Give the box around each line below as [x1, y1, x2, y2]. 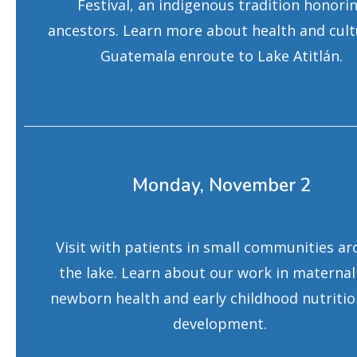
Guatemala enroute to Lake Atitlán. [100, 46, 343, 65]
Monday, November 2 [131, 173, 312, 198]
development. [172, 314, 271, 333]
